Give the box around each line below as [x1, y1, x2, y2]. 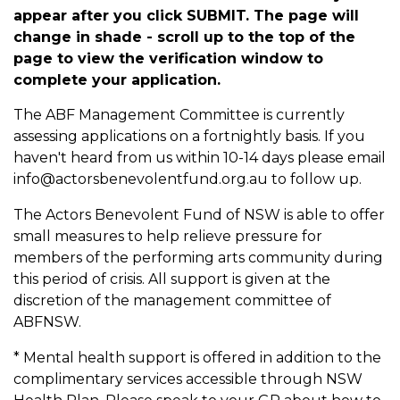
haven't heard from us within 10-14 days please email [13, 149, 386, 167]
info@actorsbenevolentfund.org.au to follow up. [13, 171, 362, 188]
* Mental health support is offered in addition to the [13, 349, 381, 367]
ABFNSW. [13, 313, 85, 331]
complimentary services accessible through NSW [13, 371, 362, 388]
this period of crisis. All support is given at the [13, 271, 330, 288]
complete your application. [13, 71, 221, 88]
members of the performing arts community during [13, 249, 383, 267]
